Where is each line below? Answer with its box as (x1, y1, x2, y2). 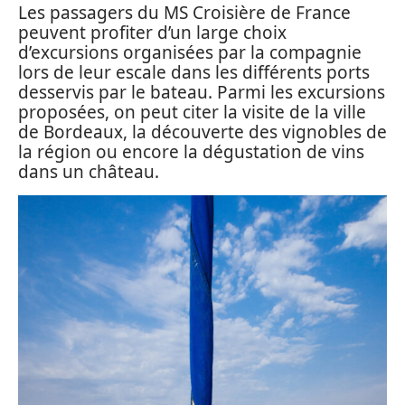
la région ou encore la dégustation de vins (18, 140, 364, 164)
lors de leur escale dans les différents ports (18, 61, 370, 84)
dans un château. (18, 160, 159, 184)
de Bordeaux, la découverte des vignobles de (18, 120, 387, 144)
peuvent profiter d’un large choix (18, 21, 287, 44)
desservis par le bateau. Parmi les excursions (18, 80, 385, 104)
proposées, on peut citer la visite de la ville (18, 100, 366, 124)
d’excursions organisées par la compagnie (18, 41, 362, 64)
